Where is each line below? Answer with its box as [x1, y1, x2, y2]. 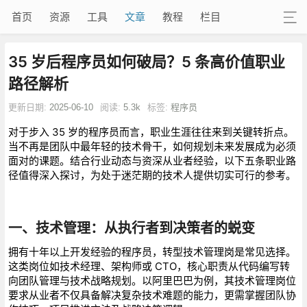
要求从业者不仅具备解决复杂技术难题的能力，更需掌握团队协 [8, 288, 296, 302]
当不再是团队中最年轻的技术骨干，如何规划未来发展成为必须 [8, 139, 296, 153]
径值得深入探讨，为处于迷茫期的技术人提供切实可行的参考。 [8, 168, 296, 182]
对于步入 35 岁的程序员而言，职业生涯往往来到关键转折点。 [8, 125, 294, 138]
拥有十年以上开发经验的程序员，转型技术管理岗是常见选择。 [8, 245, 296, 258]
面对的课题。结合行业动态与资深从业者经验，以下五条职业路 [8, 153, 296, 167]
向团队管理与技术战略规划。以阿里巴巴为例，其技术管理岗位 [8, 273, 296, 287]
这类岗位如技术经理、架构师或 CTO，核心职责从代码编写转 [8, 259, 290, 273]
